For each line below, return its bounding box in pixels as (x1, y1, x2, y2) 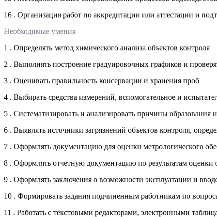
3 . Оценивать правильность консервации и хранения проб (4, 76, 199, 85)
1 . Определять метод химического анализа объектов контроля (4, 43, 210, 52)
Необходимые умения (4, 27, 76, 35)
